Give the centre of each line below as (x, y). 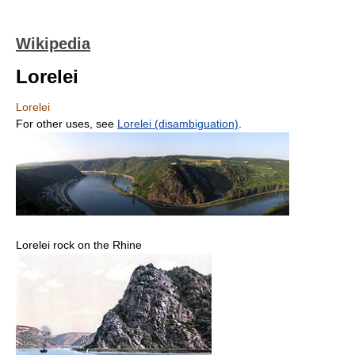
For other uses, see (67, 124)
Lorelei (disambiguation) (178, 124)
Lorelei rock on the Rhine (79, 245)
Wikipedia (53, 44)
